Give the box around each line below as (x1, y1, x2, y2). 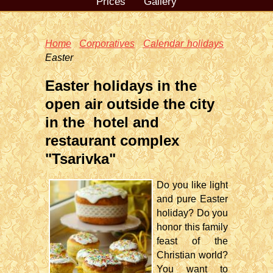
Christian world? (157, 250, 228, 260)
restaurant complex (45, 132, 179, 149)
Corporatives (79, 38, 135, 49)
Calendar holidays (143, 38, 224, 49)
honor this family (157, 222, 228, 232)
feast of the (157, 236, 228, 246)
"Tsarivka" (45, 151, 116, 167)
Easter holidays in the (45, 77, 197, 94)
